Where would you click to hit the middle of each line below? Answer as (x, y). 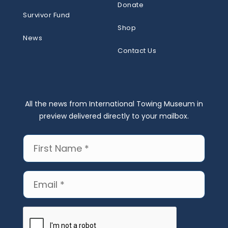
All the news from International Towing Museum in (114, 104)
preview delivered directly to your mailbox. (114, 116)
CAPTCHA (135, 212)
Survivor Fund (47, 15)
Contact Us (137, 50)
